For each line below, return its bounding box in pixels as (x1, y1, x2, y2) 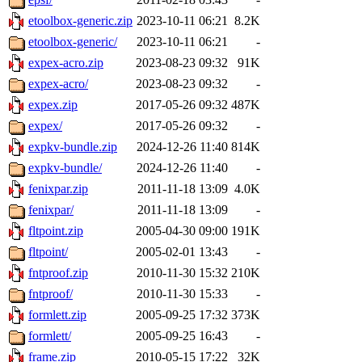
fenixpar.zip (28, 182, 88, 196)
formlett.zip (28, 308, 86, 322)
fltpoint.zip (28, 224, 83, 238)
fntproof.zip (28, 266, 88, 280)
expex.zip (28, 98, 78, 112)
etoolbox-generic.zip (28, 14, 133, 28)
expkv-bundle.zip (28, 140, 117, 154)
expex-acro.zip (28, 56, 103, 70)
